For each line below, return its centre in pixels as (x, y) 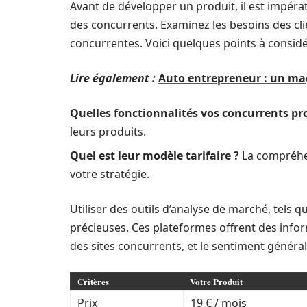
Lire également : (113, 78)
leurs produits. (108, 132)
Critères (93, 282)
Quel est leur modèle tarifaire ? (155, 156)
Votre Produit (216, 282)
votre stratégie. (110, 174)
